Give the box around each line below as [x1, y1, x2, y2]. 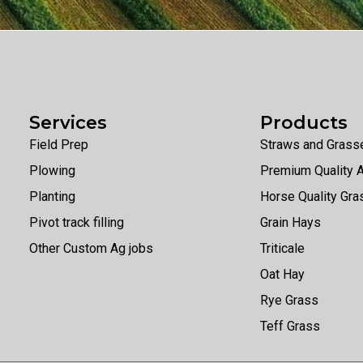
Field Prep [28, 136, 88, 152]
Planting [28, 188, 75, 204]
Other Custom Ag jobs [28, 240, 153, 256]
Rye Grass [259, 292, 318, 308]
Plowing [28, 162, 75, 178]
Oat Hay [259, 266, 305, 282]
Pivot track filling [28, 214, 124, 230]
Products [259, 111, 348, 134]
